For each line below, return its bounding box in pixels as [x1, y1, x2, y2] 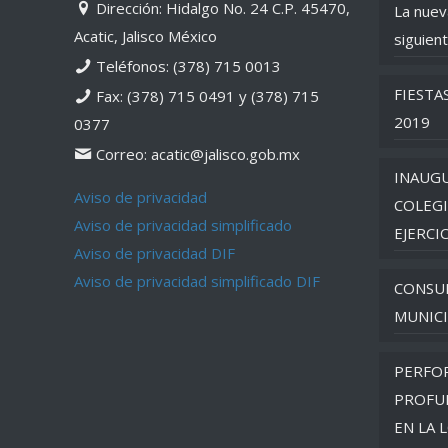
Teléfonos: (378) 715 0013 [92, 56, 281, 76]
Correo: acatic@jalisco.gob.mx [92, 144, 300, 164]
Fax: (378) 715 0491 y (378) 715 [92, 86, 319, 106]
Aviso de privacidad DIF [74, 243, 235, 263]
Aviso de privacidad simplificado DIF [74, 271, 320, 291]
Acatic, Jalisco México [74, 26, 217, 46]
